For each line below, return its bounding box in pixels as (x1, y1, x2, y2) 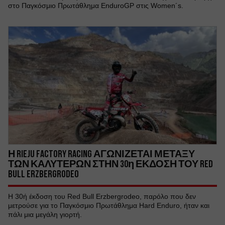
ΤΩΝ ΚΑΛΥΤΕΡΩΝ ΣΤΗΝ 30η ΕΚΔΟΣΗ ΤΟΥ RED (8, 158, 213, 169)
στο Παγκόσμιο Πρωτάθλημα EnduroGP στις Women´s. (8, 2, 183, 10)
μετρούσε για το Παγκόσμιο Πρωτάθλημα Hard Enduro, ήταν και (8, 201, 209, 209)
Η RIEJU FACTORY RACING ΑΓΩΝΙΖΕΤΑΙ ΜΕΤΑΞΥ (8, 148, 195, 159)
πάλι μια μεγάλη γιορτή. (8, 210, 82, 218)
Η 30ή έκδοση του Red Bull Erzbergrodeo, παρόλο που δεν (8, 192, 196, 200)
